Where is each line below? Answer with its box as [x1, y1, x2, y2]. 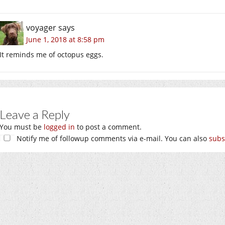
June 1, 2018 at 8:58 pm [26, 34, 104, 44]
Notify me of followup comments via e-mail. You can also [15, 133, 209, 143]
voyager [26, 22, 56, 33]
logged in [44, 122, 75, 132]
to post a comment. [75, 122, 142, 132]
